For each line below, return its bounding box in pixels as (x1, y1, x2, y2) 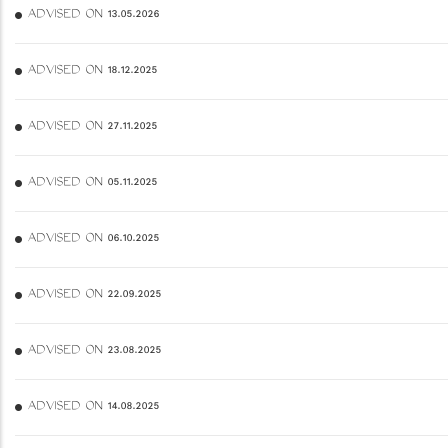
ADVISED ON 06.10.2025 (27, 230, 159, 248)
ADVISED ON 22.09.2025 (27, 286, 161, 304)
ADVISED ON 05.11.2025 (27, 174, 157, 192)
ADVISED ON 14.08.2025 (27, 398, 159, 416)
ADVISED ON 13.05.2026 (27, 6, 159, 24)
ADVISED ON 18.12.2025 (27, 62, 157, 80)
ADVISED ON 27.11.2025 (27, 118, 157, 136)
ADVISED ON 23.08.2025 (27, 342, 161, 360)
